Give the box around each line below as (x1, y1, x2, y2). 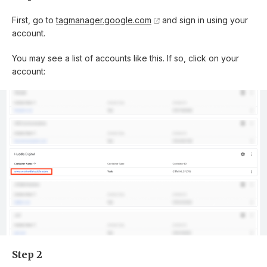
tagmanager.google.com (56, 15, 151, 25)
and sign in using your (159, 15, 248, 25)
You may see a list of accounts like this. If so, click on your (12, 53, 239, 63)
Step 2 (12, 248, 42, 260)
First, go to (12, 15, 56, 25)
